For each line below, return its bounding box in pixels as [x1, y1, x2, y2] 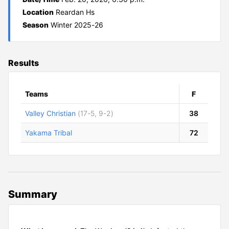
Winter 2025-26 [51, 20, 103, 29]
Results [8, 57, 39, 68]
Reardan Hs [56, 7, 95, 16]
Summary [8, 188, 57, 200]
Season [22, 20, 49, 29]
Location [22, 7, 54, 16]
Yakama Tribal [25, 128, 72, 137]
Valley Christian [25, 108, 76, 118]
